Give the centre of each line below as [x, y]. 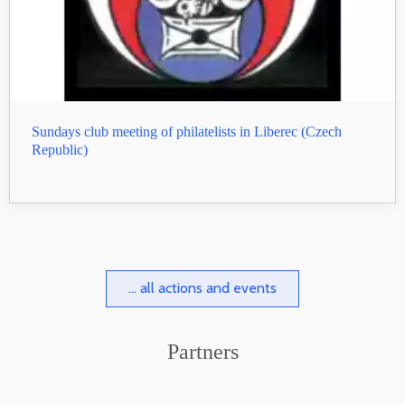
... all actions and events [202, 288]
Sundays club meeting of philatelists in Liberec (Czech [187, 132]
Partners [202, 351]
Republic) [60, 150]
